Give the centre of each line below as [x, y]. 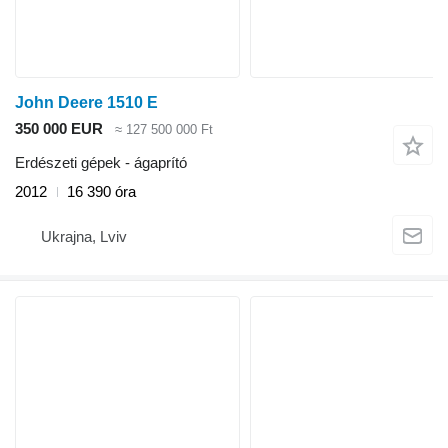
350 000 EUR [59, 128]
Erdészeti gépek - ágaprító [101, 163]
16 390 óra [101, 192]
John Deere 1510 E [86, 102]
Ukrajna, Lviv [84, 236]
